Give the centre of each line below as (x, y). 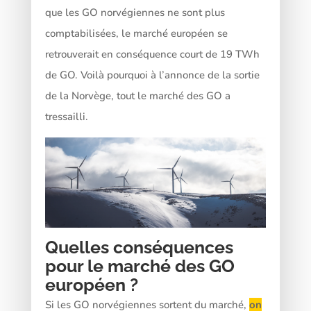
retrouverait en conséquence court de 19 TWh (152, 54)
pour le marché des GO (140, 266)
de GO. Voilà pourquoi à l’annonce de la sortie (152, 75)
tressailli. (66, 116)
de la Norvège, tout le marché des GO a (137, 95)
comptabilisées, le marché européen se (136, 33)
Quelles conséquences (139, 247)
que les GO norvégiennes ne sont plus (135, 12)
